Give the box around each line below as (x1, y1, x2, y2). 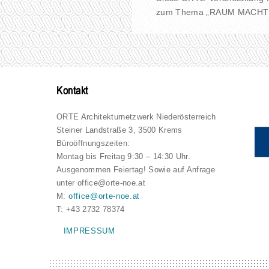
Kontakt (56, 86, 88, 97)
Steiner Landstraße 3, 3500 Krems (56, 125, 183, 135)
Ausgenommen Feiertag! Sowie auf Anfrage (56, 165, 215, 175)
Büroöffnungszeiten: (56, 139, 130, 148)
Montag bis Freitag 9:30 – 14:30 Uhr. (56, 152, 190, 162)
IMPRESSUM (63, 226, 115, 235)
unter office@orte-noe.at (56, 178, 145, 188)
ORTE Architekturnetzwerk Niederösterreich (56, 112, 216, 122)
